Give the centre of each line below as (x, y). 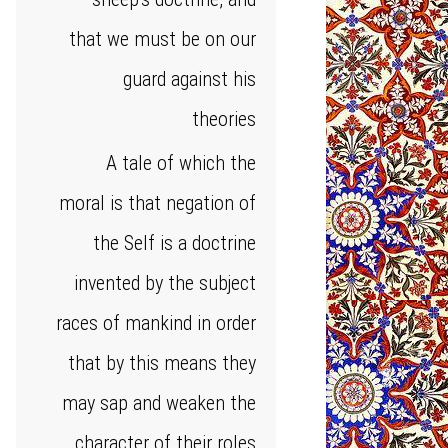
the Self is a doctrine (174, 243)
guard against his (189, 79)
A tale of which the (181, 163)
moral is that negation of (157, 203)
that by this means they (162, 363)
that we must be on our (162, 39)
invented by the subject (165, 283)
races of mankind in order (156, 323)
